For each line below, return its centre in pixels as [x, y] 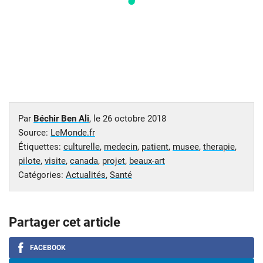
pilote [29, 161]
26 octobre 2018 [134, 118]
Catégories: [42, 175]
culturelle [82, 146]
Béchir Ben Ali [61, 118]
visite [55, 161]
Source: [34, 132]
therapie [219, 146]
